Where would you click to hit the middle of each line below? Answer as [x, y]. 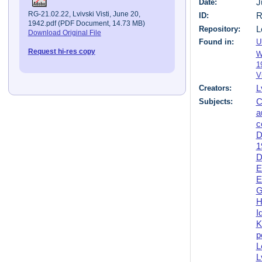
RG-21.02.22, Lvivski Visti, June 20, [84, 14]
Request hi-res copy [61, 51]
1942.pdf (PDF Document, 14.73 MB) [86, 23]
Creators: [216, 88]
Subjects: [216, 102]
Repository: [220, 29]
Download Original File [64, 32]
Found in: [217, 42]
